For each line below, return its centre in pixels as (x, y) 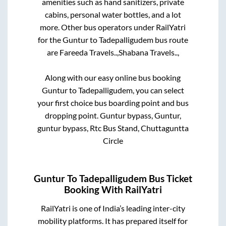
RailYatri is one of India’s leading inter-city (113, 208)
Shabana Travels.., (149, 52)
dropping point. (72, 115)
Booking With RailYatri (113, 190)
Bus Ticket (169, 179)
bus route (171, 39)
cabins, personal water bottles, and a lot (113, 14)
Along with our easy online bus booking (113, 77)
